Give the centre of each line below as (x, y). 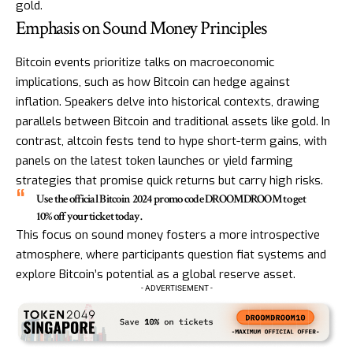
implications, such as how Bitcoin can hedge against (153, 82)
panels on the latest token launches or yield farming (154, 160)
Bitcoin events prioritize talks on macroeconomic (145, 62)
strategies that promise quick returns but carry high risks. (169, 180)
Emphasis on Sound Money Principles (141, 28)
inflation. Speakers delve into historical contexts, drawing (168, 101)
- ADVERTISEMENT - (176, 288)
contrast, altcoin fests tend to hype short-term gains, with (171, 141)
